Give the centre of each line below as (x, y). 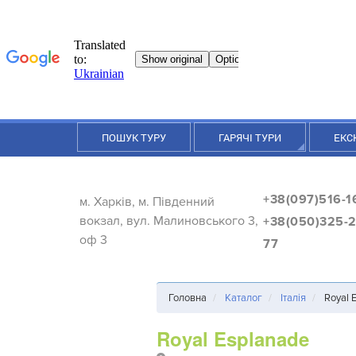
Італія (293, 298)
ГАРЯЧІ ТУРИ (250, 137)
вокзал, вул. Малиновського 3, (169, 221)
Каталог (243, 298)
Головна (187, 298)
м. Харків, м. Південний (147, 202)
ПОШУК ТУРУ (134, 137)
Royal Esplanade (232, 339)
